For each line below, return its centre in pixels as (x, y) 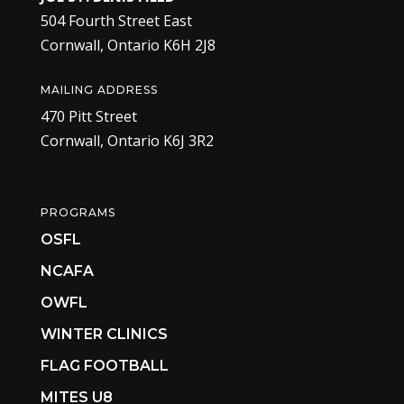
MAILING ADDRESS (99, 89)
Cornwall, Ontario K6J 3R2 (127, 140)
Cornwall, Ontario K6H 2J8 (128, 45)
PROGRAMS (78, 212)
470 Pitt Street (88, 116)
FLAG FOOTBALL (104, 365)
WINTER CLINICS (104, 334)
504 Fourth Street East (116, 20)
